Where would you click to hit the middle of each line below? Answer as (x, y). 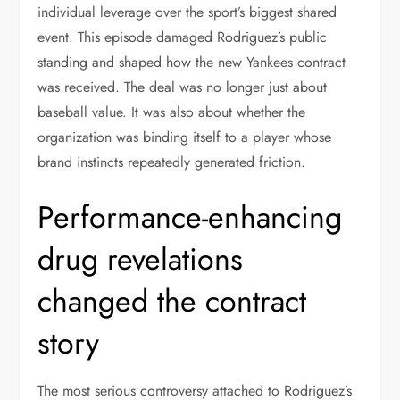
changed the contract (172, 301)
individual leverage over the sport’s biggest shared (187, 12)
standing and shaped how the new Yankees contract (192, 62)
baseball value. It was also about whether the (172, 112)
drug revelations (141, 259)
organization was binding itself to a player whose (185, 137)
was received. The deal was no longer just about (183, 87)
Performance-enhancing (190, 217)
